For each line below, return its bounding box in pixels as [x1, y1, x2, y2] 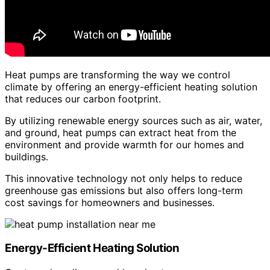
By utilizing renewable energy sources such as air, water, [5, 114, 262, 127]
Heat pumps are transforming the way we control [5, 68, 230, 81]
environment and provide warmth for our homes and [5, 138, 244, 151]
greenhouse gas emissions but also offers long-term [5, 184, 243, 196]
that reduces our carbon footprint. [5, 92, 161, 105]
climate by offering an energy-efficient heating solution [5, 80, 257, 93]
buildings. [5, 150, 48, 163]
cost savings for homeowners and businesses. [5, 196, 215, 209]
